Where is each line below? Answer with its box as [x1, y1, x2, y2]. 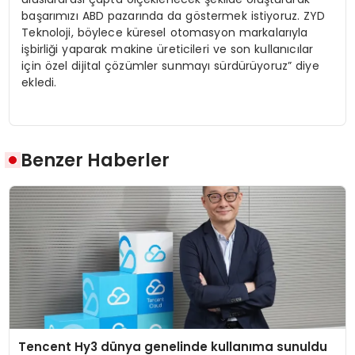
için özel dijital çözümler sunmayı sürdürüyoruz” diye [21, 57, 319, 74]
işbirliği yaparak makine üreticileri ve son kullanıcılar [21, 40, 314, 57]
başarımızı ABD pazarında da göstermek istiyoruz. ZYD [21, 7, 326, 24]
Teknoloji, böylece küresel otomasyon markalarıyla [21, 24, 308, 40]
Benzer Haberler [21, 147, 170, 174]
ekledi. [21, 74, 57, 90]
